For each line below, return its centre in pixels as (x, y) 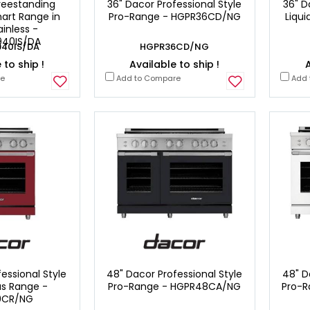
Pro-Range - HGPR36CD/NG (174, 17)
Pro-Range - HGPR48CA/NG (175, 286)
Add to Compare (147, 79)
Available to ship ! (175, 65)
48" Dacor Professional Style (175, 274)
